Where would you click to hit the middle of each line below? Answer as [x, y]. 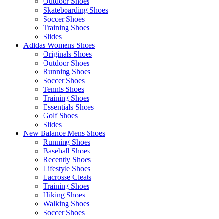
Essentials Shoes [68, 107]
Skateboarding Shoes [76, 10]
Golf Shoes [60, 116]
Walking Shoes [66, 204]
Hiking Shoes [64, 195]
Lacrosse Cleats [67, 177]
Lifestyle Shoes [67, 169]
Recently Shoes [67, 160]
